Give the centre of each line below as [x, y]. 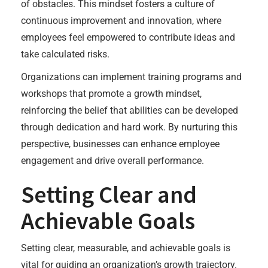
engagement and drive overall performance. [112, 161]
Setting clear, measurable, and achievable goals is [126, 248]
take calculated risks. [65, 54]
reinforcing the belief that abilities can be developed [130, 110]
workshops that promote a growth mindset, [111, 94]
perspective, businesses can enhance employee [120, 144]
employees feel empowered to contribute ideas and [128, 37]
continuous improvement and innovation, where [121, 21]
